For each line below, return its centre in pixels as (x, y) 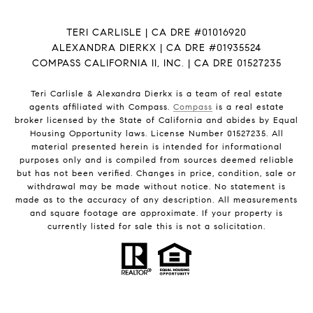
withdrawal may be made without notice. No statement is (156, 187)
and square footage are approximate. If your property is (156, 213)
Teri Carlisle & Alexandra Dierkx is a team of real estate (156, 94)
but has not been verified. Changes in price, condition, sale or (156, 173)
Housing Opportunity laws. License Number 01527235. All (156, 133)
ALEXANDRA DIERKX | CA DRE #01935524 (156, 48)
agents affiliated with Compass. (101, 107)
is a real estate (248, 107)
